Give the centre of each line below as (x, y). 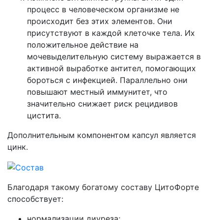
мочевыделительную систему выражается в (114, 57)
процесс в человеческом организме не (103, 10)
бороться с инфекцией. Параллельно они (107, 80)
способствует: (35, 199)
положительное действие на (83, 45)
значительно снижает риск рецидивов (102, 104)
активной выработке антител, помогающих (111, 69)
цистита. (44, 116)
